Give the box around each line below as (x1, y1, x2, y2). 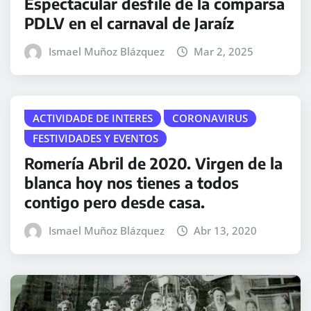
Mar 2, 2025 (194, 44, 254, 58)
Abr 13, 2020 (194, 224, 258, 238)
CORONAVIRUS (172, 110, 248, 125)
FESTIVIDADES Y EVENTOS (33, 131, 158, 145)
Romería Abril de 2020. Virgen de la (24, 153, 283, 174)
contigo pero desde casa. (24, 192, 205, 212)
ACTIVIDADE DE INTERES (33, 110, 153, 125)
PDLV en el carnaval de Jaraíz (24, 12, 234, 33)
